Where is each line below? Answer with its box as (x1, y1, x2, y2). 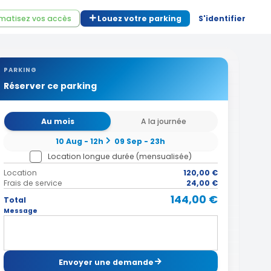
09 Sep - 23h (114, 135, 166, 146)
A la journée (140, 116, 186, 126)
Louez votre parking (97, 13, 181, 24)
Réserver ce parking (3, 79, 97, 92)
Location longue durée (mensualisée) (47, 151, 192, 162)
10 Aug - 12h (56, 135, 104, 146)
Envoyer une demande (59, 256, 154, 267)
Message (3, 206, 38, 216)
